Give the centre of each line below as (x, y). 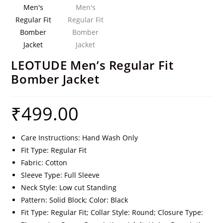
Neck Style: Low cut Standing (69, 188)
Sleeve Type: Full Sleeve (60, 175)
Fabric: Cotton (44, 163)
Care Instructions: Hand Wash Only (80, 138)
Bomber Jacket (55, 79)
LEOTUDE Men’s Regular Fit (92, 65)
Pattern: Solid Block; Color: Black (75, 200)
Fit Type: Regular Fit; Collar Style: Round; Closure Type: (112, 213)
